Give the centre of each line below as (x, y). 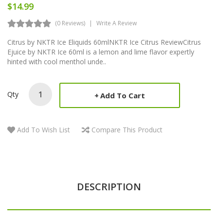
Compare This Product (127, 129)
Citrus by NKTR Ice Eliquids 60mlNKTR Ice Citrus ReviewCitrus (104, 42)
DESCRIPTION (109, 186)
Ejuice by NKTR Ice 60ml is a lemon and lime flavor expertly (101, 52)
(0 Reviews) (70, 23)
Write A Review (117, 23)
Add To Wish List (44, 129)
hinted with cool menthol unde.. (57, 61)
